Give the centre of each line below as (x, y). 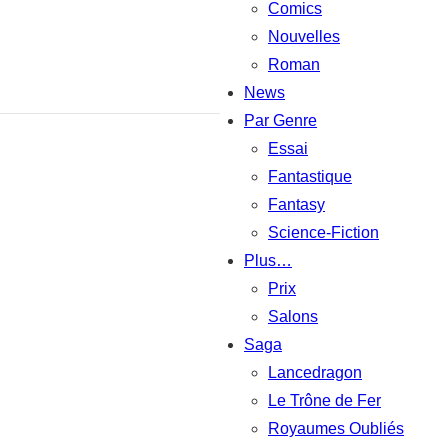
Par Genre (280, 120)
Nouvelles (304, 36)
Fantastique (310, 176)
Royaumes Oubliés (336, 428)
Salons (293, 316)
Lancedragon (315, 372)
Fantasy (296, 204)
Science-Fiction (323, 232)
